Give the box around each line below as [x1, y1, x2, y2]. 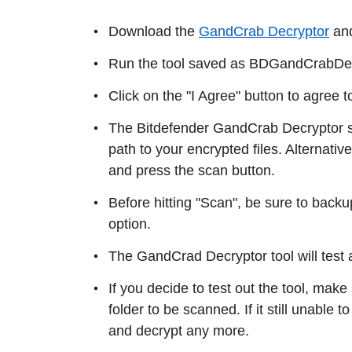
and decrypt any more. [108, 322, 249, 339]
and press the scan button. [108, 162, 275, 178]
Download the [108, 23, 199, 39]
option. [108, 215, 151, 232]
